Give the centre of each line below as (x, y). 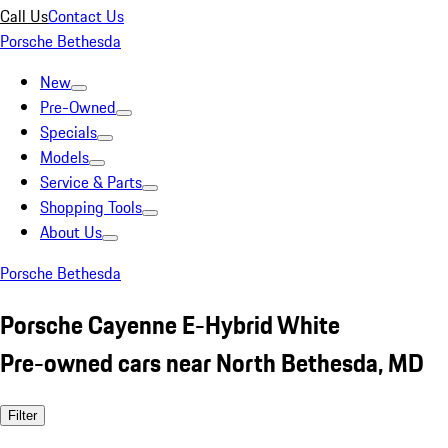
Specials (68, 132)
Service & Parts (91, 182)
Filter (22, 415)
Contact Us (86, 16)
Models (64, 157)
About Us (71, 232)
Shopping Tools (91, 207)
